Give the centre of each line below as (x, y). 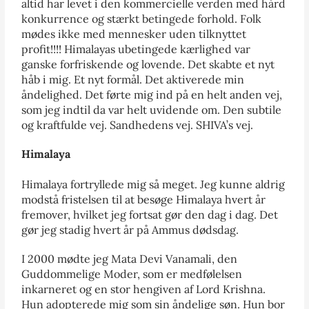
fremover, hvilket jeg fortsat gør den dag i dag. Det (150, 214)
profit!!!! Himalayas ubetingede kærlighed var (136, 49)
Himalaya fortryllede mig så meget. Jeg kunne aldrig (153, 184)
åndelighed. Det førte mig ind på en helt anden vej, (152, 94)
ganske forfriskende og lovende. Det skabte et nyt (148, 64)
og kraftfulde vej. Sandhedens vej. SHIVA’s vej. (138, 124)
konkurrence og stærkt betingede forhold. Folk (142, 18)
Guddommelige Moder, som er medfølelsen (132, 273)
